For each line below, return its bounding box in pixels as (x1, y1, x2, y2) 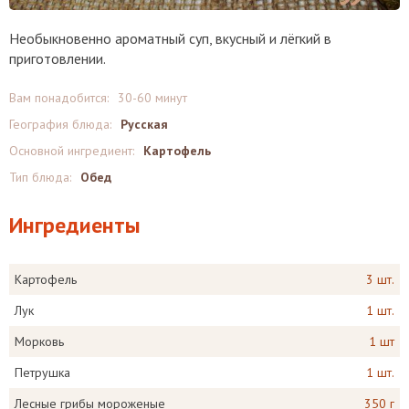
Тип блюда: (9, 169, 71, 185)
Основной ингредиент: (9, 142, 134, 159)
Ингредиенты (9, 211, 141, 239)
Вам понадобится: (9, 89, 109, 106)
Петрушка (15, 364, 70, 381)
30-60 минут (118, 89, 187, 106)
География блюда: (9, 116, 111, 132)
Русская (121, 116, 168, 132)
